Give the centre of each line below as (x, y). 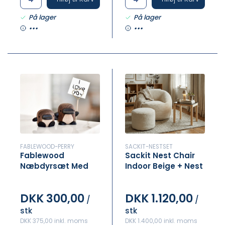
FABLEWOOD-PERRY (47, 147)
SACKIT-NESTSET (149, 147)
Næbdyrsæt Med (54, 166)
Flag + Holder (46, 177)
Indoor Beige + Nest (164, 166)
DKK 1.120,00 (159, 198)
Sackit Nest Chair (160, 155)
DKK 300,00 (52, 198)
